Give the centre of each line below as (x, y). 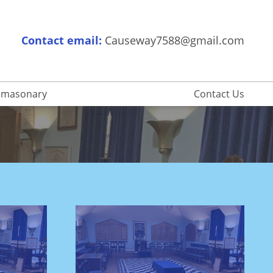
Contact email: (62, 41)
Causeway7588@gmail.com (175, 41)
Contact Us (219, 94)
